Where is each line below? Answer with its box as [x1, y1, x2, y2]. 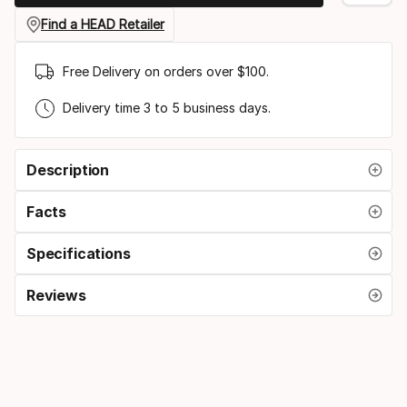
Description [26, 160, 110, 179]
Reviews [26, 285, 86, 304]
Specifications [26, 243, 131, 263]
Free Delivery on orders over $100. [63, 64, 269, 80]
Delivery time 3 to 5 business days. [63, 100, 271, 116]
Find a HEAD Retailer [41, 16, 164, 33]
